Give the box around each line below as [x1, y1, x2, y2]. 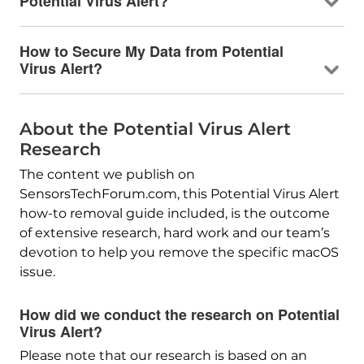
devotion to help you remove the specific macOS [19, 244, 339, 260]
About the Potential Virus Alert [19, 118, 291, 139]
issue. [19, 263, 55, 279]
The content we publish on [19, 166, 195, 182]
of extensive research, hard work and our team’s [19, 224, 330, 240]
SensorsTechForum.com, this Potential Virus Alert [19, 185, 340, 201]
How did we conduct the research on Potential [19, 303, 340, 325]
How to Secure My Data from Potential [19, 40, 284, 62]
